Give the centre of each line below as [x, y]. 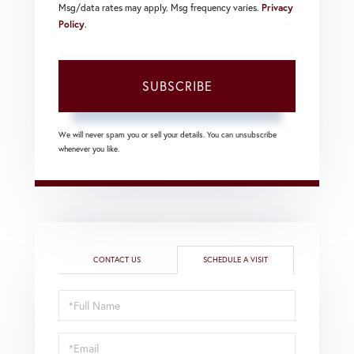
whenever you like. [89, 149]
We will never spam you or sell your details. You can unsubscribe [168, 134]
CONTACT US [117, 259]
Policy [72, 24]
